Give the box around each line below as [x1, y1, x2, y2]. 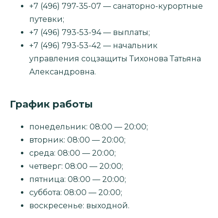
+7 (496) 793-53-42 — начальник [29, 40, 158, 50]
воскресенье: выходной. [29, 200, 129, 210]
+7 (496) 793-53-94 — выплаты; [29, 27, 150, 37]
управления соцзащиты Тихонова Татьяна [29, 54, 201, 63]
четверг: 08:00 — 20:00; [29, 161, 123, 171]
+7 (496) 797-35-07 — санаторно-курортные [29, 1, 203, 11]
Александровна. [29, 67, 96, 76]
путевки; [29, 14, 64, 24]
